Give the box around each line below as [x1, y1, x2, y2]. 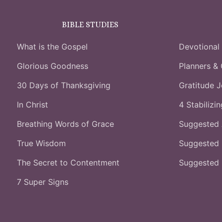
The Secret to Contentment [17, 158, 119, 168]
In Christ [17, 100, 48, 110]
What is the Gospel [17, 42, 88, 52]
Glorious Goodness [17, 61, 88, 71]
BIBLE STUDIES [62, 20, 119, 30]
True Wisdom [17, 138, 66, 149]
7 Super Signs [17, 177, 68, 187]
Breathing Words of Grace [17, 119, 114, 129]
